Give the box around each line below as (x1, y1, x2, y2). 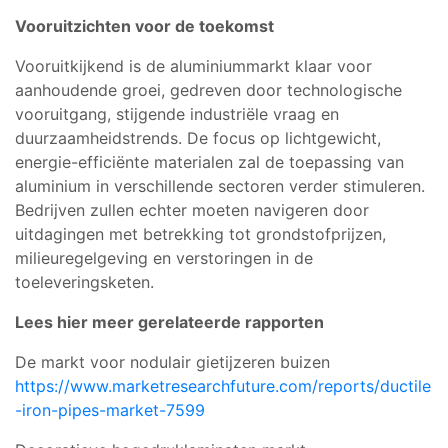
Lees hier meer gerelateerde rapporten (15, 311, 324, 332)
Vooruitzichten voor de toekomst (15, 15, 274, 36)
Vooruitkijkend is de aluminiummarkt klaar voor (15, 55, 372, 76)
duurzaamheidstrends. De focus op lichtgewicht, (15, 127, 381, 148)
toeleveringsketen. (15, 271, 154, 292)
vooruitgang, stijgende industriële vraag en (15, 103, 339, 124)
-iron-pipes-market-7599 (15, 399, 205, 420)
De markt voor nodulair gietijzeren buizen (15, 351, 330, 372)
